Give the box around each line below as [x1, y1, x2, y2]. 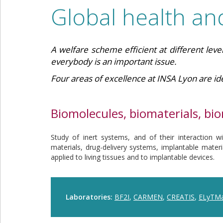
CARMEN [133, 192, 163, 202]
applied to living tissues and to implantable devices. [51, 152, 215, 162]
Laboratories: [66, 192, 114, 202]
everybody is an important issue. [51, 56, 176, 67]
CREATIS [167, 192, 195, 202]
